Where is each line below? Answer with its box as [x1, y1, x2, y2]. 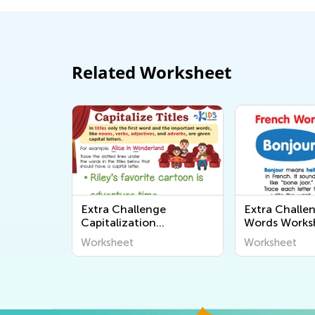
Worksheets [81, 229, 143, 243]
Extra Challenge [81, 202, 166, 217]
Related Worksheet [72, 60, 231, 84]
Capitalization [81, 216, 156, 230]
